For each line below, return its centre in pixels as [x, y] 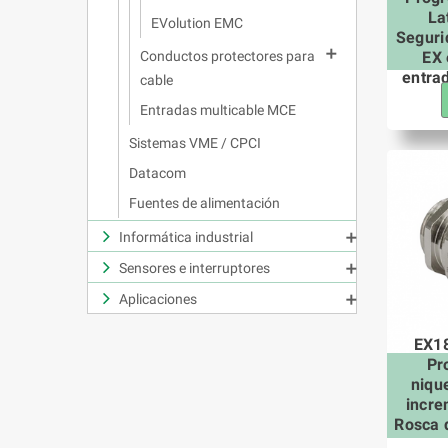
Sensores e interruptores [194, 268]
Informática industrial [186, 237]
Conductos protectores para [227, 56]
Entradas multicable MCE [218, 110]
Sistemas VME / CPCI [195, 143]
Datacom [157, 173]
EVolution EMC [197, 23]
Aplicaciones [158, 299]
